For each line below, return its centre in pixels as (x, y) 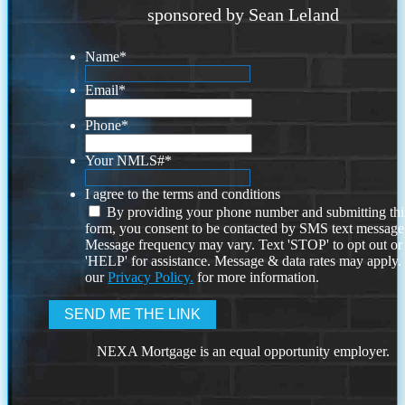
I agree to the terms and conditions (183, 193)
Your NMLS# (125, 160)
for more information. (257, 277)
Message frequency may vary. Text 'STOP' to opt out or (244, 244)
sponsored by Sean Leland (244, 14)
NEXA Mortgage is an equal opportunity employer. (244, 351)
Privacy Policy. (151, 277)
